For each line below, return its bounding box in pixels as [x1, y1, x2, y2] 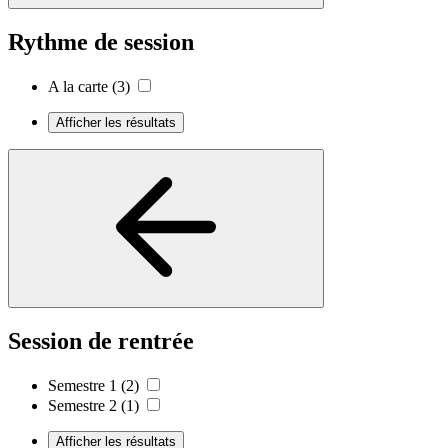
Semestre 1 [48, 376, 117, 394]
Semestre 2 [48, 396, 117, 414]
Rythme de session [8, 29, 194, 56]
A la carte [48, 78, 108, 96]
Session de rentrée [8, 327, 194, 354]
